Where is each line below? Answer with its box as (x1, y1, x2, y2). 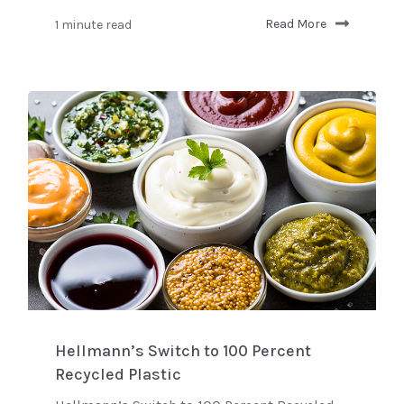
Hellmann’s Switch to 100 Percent (55, 340, 311, 361)
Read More (265, 16, 326, 32)
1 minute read (55, 16, 132, 32)
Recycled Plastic (55, 363, 181, 384)
